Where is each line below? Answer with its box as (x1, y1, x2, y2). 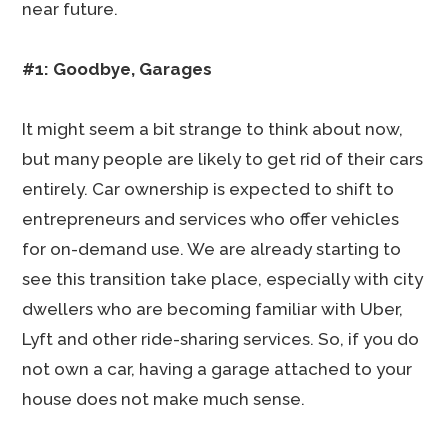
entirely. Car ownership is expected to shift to (22, 179, 395, 199)
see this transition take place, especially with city (22, 269, 424, 289)
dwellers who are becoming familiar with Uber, (22, 299, 404, 319)
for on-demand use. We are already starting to (22, 239, 402, 259)
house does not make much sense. (22, 389, 306, 409)
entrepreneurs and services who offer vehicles (22, 209, 400, 229)
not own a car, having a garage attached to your (22, 359, 413, 379)
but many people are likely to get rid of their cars (22, 149, 424, 169)
